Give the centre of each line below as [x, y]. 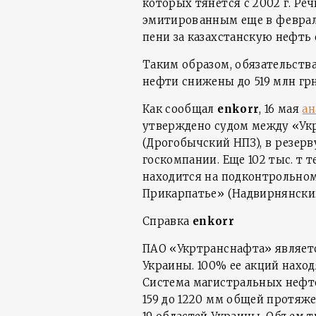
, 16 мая [281, 109]
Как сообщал [180, 109]
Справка [168, 221]
